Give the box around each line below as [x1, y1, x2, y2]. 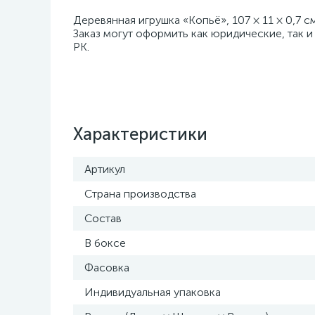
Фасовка [84, 261, 129, 274]
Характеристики [73, 124, 207, 144]
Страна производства [84, 187, 196, 200]
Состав [84, 212, 122, 225]
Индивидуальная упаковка [84, 285, 221, 299]
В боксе [84, 236, 126, 250]
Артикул [84, 162, 125, 176]
